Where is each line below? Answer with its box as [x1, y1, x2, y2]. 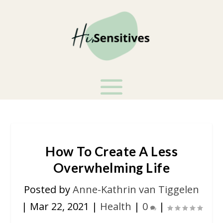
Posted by [24, 183, 73, 197]
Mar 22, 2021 [29, 200, 89, 214]
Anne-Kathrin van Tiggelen [73, 183, 199, 197]
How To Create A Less [45, 143, 178, 160]
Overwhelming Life [53, 160, 170, 176]
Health [100, 200, 131, 214]
